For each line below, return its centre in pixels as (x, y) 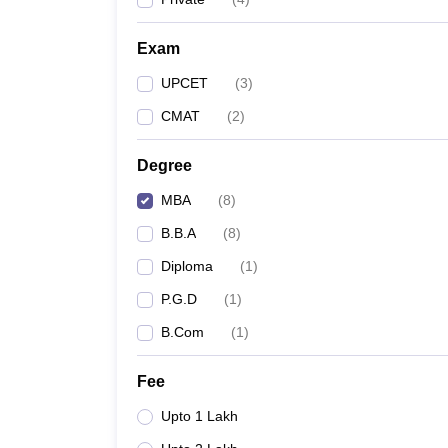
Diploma (187, 266)
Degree (164, 165)
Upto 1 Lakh (199, 416)
